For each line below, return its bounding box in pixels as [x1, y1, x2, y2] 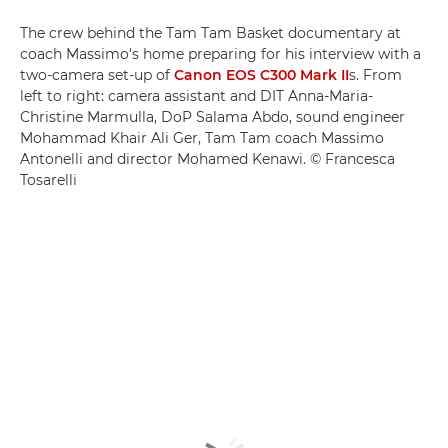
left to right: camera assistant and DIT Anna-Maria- [20, 87, 373, 106]
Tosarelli [20, 171, 77, 190]
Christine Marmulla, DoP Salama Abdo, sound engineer [20, 108, 405, 127]
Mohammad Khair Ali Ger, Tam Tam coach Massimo [20, 129, 384, 148]
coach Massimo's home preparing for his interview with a [20, 45, 421, 64]
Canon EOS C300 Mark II [174, 66, 349, 85]
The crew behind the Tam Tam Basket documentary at [20, 24, 401, 43]
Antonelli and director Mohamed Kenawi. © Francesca [20, 150, 395, 169]
